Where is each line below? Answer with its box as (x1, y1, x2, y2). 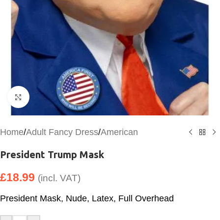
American (101, 127, 138, 137)
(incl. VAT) (38, 173, 81, 183)
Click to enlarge (29, 92, 87, 102)
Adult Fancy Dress (26, 127, 98, 137)
